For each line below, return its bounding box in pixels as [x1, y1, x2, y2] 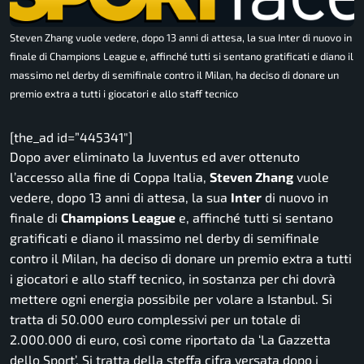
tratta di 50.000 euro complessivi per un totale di [10, 310, 301, 327]
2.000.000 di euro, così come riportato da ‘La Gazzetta [10, 331, 331, 347]
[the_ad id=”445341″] [10, 128, 132, 145]
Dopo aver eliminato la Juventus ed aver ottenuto [10, 148, 300, 164]
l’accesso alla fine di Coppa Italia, [10, 168, 210, 184]
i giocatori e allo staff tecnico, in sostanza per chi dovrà [10, 270, 336, 286]
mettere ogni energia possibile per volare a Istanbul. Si [10, 290, 332, 306]
